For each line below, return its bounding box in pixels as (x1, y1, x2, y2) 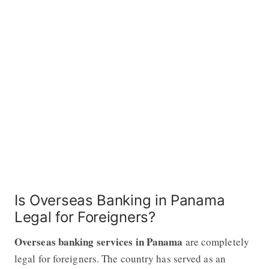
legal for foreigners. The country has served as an (14, 251, 226, 265)
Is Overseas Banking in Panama (14, 191, 225, 209)
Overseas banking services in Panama (14, 234, 183, 249)
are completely (183, 234, 249, 249)
